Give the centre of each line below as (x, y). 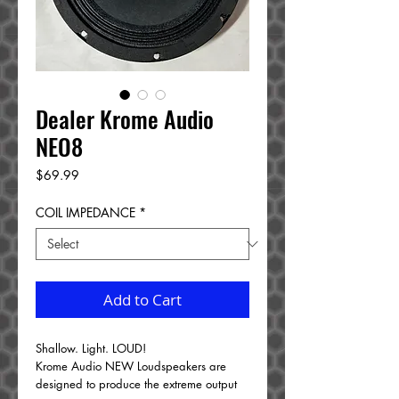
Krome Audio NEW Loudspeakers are (131, 366)
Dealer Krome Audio (125, 119)
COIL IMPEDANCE (85, 212)
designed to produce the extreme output (136, 384)
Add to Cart (142, 300)
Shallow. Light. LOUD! (91, 348)
